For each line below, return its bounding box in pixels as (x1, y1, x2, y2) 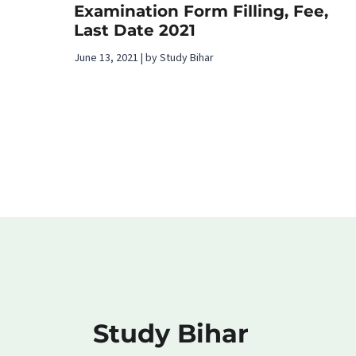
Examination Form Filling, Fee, (74, 2, 328, 21)
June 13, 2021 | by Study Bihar (74, 50, 214, 66)
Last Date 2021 (74, 21, 195, 40)
